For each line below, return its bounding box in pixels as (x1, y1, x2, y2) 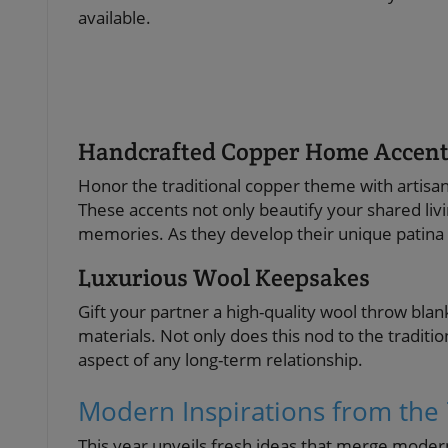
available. (78, 5, 151, 29)
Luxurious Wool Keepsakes (78, 261, 370, 293)
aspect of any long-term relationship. (78, 347, 363, 371)
